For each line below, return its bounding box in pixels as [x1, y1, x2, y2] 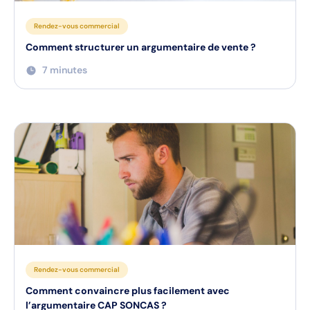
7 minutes [42, 64, 87, 76]
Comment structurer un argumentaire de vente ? [26, 41, 256, 53]
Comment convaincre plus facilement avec [26, 284, 230, 297]
